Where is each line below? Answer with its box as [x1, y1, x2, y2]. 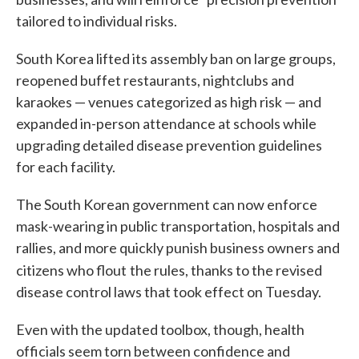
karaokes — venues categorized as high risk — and [16, 93, 321, 111]
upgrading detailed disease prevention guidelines [16, 136, 322, 154]
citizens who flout [16, 261, 127, 279]
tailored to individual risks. [16, 12, 177, 30]
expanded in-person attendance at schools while [16, 115, 317, 132]
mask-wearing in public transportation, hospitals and [16, 217, 340, 235]
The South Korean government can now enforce [16, 196, 317, 213]
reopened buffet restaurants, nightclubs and [16, 71, 294, 89]
